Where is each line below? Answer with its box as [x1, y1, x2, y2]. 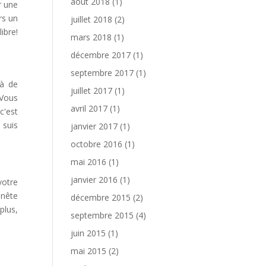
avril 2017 [71, 103, 108, 114]
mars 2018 [71, 31, 112, 43]
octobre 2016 [71, 138, 123, 150]
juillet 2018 [71, 14, 113, 25]
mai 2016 [71, 156, 107, 167]
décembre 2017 [71, 49, 131, 61]
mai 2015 [71, 245, 107, 256]
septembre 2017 [71, 67, 134, 78]
